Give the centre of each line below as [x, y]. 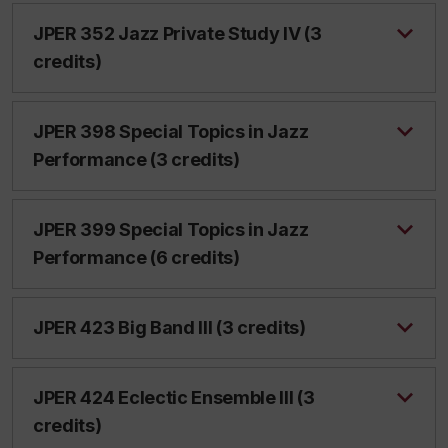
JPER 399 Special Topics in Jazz [171, 229]
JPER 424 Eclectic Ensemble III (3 [174, 397]
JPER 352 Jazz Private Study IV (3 [177, 33]
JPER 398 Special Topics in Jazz [171, 131]
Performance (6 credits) [136, 257]
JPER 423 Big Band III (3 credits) [169, 327]
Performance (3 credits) [136, 159]
